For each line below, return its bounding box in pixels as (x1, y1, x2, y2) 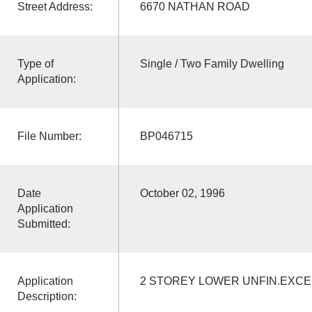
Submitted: (17, 217, 70, 230)
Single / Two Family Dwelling (139, 57, 284, 70)
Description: (17, 290, 77, 302)
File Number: (17, 130, 81, 142)
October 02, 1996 (139, 187, 225, 199)
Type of (17, 57, 54, 70)
